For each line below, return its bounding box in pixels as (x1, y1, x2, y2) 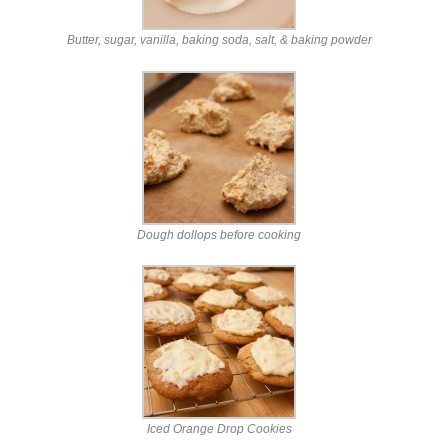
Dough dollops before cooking (137, 228, 301, 241)
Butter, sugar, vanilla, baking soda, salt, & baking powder (66, 34, 372, 47)
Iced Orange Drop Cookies (146, 423, 292, 436)
